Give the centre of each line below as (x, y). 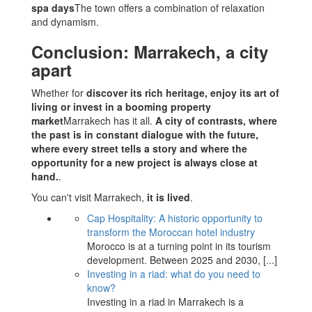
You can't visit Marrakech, (89, 197)
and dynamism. (65, 22)
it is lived (169, 197)
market (47, 120)
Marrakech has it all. (109, 120)
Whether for (59, 93)
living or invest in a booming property (121, 107)
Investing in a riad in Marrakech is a (165, 302)
